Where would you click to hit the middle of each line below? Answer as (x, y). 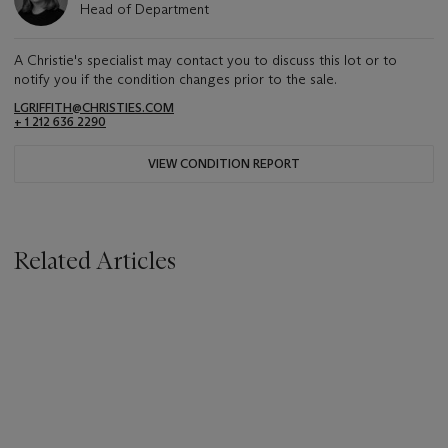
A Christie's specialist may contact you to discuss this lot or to (205, 60)
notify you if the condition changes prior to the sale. (175, 79)
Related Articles (95, 261)
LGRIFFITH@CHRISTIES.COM (94, 108)
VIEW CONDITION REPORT (224, 164)
